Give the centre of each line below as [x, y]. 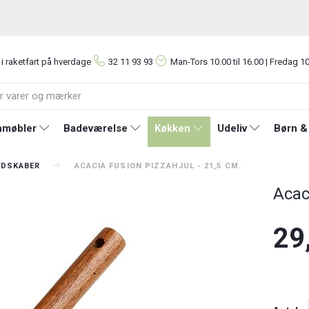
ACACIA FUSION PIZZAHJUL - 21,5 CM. [158, 166]
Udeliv [232, 128]
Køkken [172, 128]
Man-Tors [190, 62]
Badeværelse [95, 128]
